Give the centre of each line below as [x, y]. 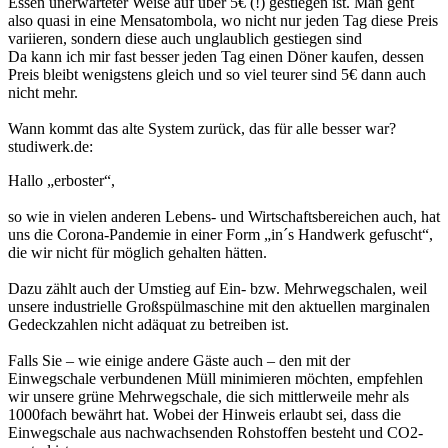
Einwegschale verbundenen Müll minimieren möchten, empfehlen [215, 379]
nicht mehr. [43, 93]
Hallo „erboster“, [61, 181]
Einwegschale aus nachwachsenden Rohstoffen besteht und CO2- [215, 433]
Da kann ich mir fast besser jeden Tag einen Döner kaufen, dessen [216, 57]
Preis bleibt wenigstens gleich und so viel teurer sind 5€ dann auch [217, 75]
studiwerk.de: [50, 147]
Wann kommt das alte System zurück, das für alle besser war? [202, 129]
